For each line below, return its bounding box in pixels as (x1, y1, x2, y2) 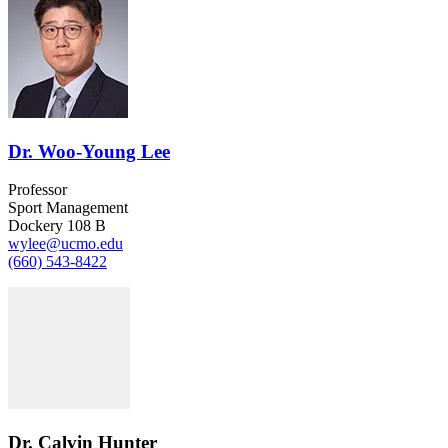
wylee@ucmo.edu (8, 235, 123, 253)
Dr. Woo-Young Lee (8, 140, 170, 162)
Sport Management (8, 199, 128, 217)
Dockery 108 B (8, 217, 106, 235)
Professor (8, 181, 67, 199)
